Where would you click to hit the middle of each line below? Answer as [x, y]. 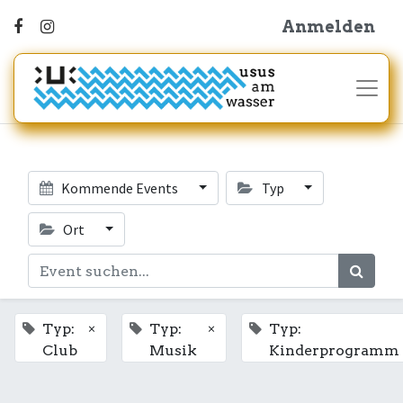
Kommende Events [120, 188]
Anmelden [328, 27]
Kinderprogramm [334, 350]
